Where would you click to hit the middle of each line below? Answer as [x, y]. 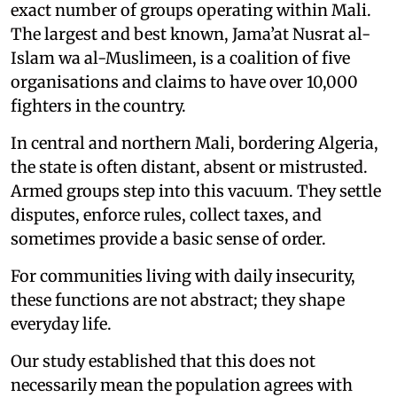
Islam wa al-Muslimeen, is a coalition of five [180, 58]
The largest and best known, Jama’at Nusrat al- [191, 34]
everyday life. [61, 323]
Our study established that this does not [163, 361]
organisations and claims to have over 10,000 [184, 82]
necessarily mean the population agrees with [182, 385]
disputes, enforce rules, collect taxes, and [166, 214]
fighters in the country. [98, 105]
